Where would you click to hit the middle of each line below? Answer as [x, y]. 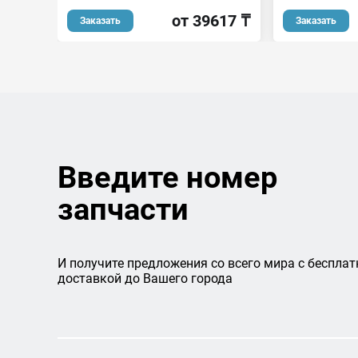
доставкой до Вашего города [145, 278]
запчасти [123, 209]
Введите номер [167, 177]
